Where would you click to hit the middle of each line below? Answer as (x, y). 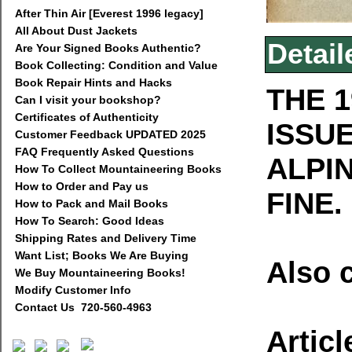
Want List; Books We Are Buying (102, 255)
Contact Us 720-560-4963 (83, 307)
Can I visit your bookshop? (88, 100)
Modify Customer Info (73, 290)
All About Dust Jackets (76, 31)
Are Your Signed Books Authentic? (108, 48)
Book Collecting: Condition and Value (116, 65)
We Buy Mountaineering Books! (100, 273)
